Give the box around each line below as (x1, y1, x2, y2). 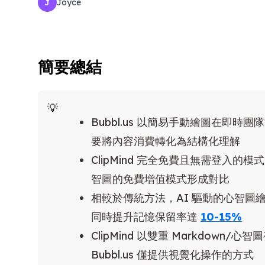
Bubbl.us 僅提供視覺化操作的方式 (91, 248, 254, 262)
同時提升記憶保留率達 (91, 210, 201, 224)
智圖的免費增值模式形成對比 (91, 172, 230, 186)
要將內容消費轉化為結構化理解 (91, 134, 240, 148)
